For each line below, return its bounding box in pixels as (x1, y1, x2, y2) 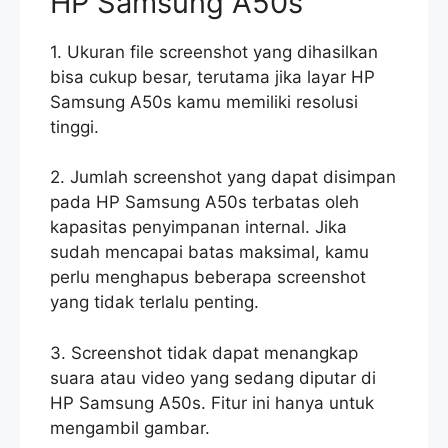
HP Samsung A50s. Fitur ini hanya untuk (50, 392, 374, 413)
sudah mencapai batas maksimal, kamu (50, 242, 369, 263)
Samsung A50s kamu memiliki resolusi (50, 91, 358, 112)
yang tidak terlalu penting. (50, 292, 259, 313)
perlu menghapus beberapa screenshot (50, 267, 366, 288)
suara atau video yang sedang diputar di (50, 367, 376, 388)
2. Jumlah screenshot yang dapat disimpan (50, 167, 396, 188)
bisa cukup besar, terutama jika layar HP (50, 66, 375, 87)
